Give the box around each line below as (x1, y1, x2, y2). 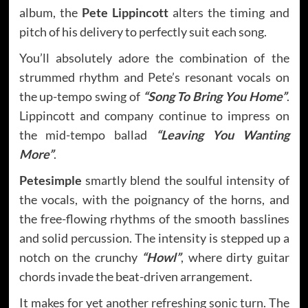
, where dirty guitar (181, 249, 289, 265)
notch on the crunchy (19, 249, 142, 265)
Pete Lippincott (81, 4, 168, 20)
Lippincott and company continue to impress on (19, 107, 289, 123)
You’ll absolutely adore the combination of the (19, 49, 289, 65)
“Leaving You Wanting (155, 126, 289, 142)
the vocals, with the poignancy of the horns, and (19, 191, 289, 207)
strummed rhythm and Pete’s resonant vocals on (19, 69, 289, 85)
